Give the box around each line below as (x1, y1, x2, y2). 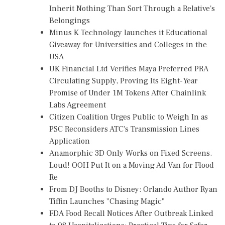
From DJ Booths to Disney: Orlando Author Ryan (49, 184, 217, 194)
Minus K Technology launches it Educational (49, 27, 207, 38)
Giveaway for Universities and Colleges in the (49, 39, 207, 50)
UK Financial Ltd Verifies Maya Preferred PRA (49, 63, 208, 74)
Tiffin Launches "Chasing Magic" (49, 196, 165, 206)
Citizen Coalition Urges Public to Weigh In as (49, 111, 208, 122)
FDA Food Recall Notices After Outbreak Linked (49, 208, 213, 218)
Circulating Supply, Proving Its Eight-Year (49, 75, 198, 86)
